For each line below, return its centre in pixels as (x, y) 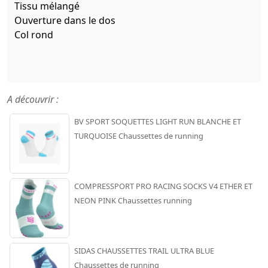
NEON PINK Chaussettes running (133, 200)
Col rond (34, 34)
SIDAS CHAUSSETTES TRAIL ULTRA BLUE (144, 250)
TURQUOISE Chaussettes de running (139, 135)
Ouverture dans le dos (65, 20)
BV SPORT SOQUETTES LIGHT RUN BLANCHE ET (158, 121)
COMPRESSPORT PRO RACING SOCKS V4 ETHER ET (163, 186)
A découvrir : (33, 99)
